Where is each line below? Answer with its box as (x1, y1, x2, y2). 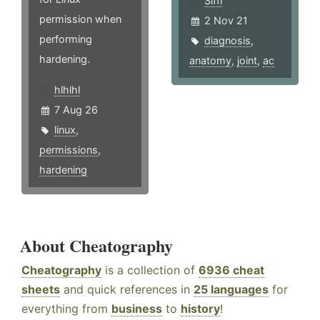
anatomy (189, 54, 232, 67)
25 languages (194, 282, 269, 297)
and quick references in (60, 282, 194, 297)
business (111, 301, 162, 316)
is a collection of (101, 263, 199, 278)
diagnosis (204, 34, 251, 47)
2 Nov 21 (204, 14, 249, 27)
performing (39, 33, 92, 46)
